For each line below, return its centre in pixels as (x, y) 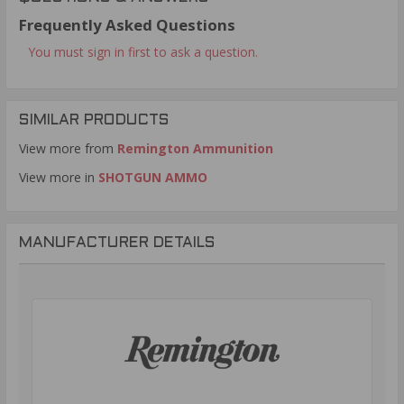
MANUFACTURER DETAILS (117, 243)
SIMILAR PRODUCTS (94, 120)
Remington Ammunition (195, 148)
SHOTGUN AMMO (153, 177)
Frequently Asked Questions (127, 24)
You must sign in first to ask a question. (143, 51)
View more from (68, 148)
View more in (59, 177)
